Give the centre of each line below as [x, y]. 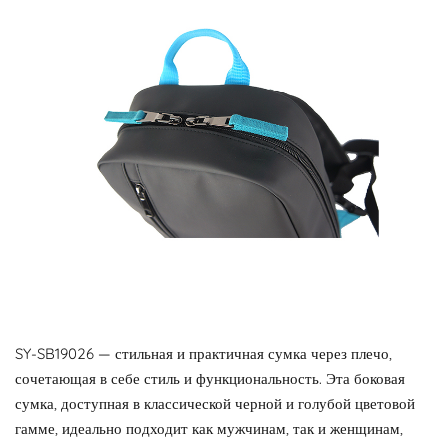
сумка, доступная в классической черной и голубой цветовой [215, 403]
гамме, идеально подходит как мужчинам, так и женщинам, [209, 428]
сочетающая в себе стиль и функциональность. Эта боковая [210, 378]
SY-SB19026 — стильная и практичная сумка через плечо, [203, 353]
